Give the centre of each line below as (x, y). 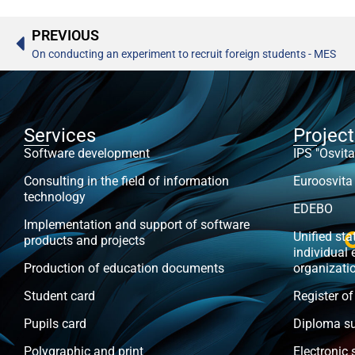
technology (55, 197)
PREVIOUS (65, 35)
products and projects (84, 240)
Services (60, 135)
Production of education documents (124, 268)
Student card (59, 296)
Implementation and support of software (137, 224)
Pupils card (55, 323)
